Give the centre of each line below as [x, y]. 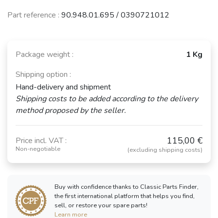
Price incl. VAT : [41, 140]
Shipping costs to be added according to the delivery [107, 99]
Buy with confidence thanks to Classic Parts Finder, [127, 187]
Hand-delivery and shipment [63, 87]
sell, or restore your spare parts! [101, 205]
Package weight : [45, 54]
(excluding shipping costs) [165, 150]
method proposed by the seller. [71, 110]
